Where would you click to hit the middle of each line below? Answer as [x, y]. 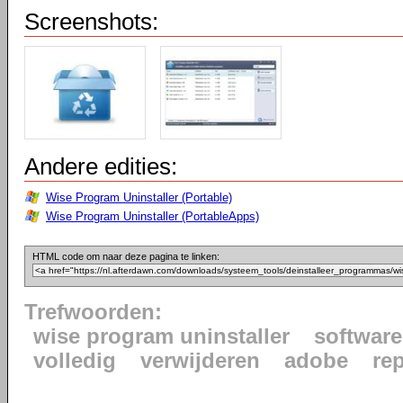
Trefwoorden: [93, 312]
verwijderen [200, 361]
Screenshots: [91, 22]
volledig [75, 361]
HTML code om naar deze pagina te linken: [126, 256]
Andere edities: [101, 166]
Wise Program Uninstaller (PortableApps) [152, 216]
